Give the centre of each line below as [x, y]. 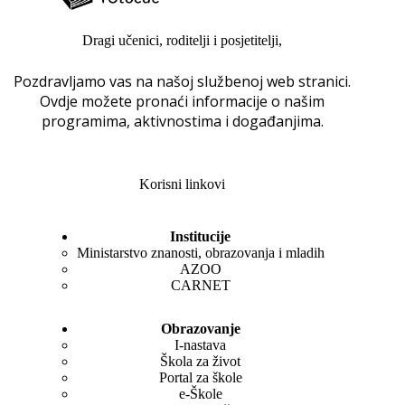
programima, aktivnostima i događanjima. [182, 122]
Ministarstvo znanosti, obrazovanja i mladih [200, 253]
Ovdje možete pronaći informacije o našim [183, 102]
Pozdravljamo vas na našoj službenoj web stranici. [183, 82]
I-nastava [201, 345]
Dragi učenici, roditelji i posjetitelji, [183, 41]
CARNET [200, 286]
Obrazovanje [200, 329]
